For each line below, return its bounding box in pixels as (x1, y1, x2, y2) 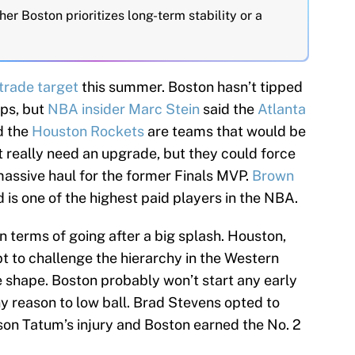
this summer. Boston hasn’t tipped (78, 78, 303, 96)
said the (200, 101, 258, 118)
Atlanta (258, 101, 306, 118)
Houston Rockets (32, 123, 144, 140)
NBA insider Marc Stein (48, 101, 200, 118)
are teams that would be (144, 123, 306, 140)
